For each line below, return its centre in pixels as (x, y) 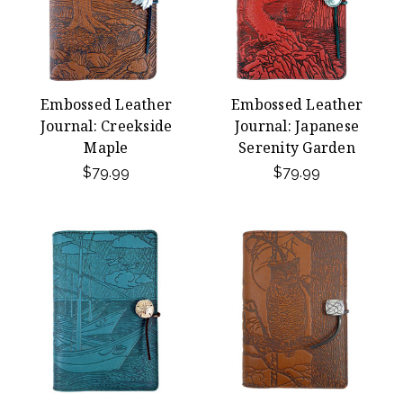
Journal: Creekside (106, 126)
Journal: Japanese (297, 126)
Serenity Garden (297, 148)
